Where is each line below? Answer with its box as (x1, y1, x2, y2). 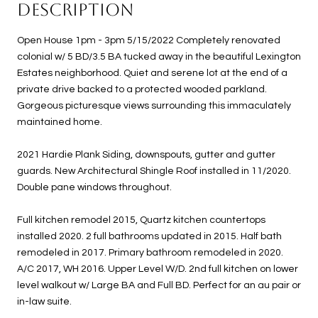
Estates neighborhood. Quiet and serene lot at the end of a (17, 67, 287, 78)
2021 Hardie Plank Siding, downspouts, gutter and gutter (17, 149, 275, 160)
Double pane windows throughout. (17, 182, 172, 192)
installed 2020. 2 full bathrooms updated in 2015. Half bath (17, 231, 282, 241)
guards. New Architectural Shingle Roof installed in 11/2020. (17, 165, 291, 176)
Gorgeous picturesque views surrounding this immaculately (17, 100, 291, 111)
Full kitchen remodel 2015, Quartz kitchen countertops (17, 214, 265, 225)
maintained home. (17, 116, 102, 127)
